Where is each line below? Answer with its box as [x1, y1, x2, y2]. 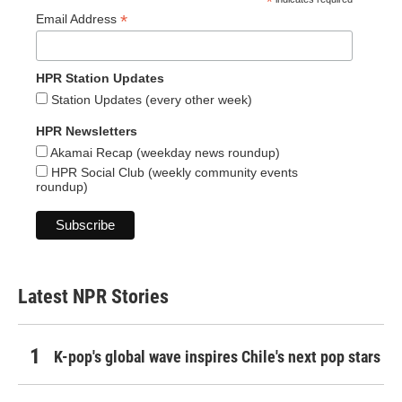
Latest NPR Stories [18, 285, 169, 309]
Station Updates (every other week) [48, 92, 252, 108]
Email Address [36, 12, 120, 26]
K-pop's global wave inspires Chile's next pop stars [54, 347, 380, 367]
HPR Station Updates [36, 71, 164, 86]
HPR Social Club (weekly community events [48, 165, 298, 180]
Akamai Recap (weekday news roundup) [48, 145, 280, 161]
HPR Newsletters [36, 124, 137, 139]
